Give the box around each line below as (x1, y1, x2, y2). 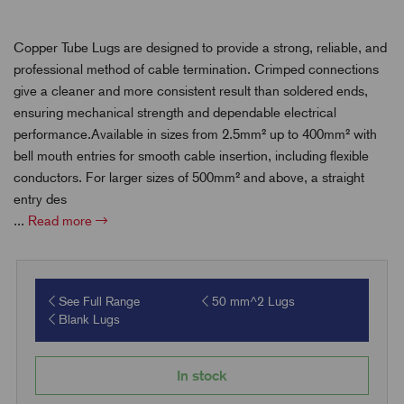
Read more (28, 213, 96, 230)
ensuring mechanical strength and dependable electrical (14, 105, 336, 122)
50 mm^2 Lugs (208, 294, 295, 309)
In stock (177, 367, 227, 385)
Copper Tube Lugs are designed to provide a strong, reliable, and (14, 40, 387, 57)
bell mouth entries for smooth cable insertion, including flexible (14, 148, 369, 165)
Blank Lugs (54, 312, 120, 327)
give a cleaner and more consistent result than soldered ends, (14, 83, 368, 100)
